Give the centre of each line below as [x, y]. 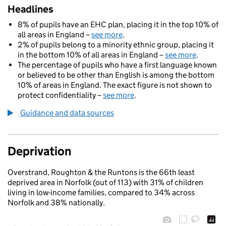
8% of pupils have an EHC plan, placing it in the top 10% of [118, 24]
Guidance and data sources [67, 113]
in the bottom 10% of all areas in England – [91, 55]
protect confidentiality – [60, 95]
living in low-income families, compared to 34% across [101, 192]
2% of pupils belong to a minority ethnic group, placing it [116, 45]
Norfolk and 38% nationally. [56, 203]
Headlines [31, 9]
